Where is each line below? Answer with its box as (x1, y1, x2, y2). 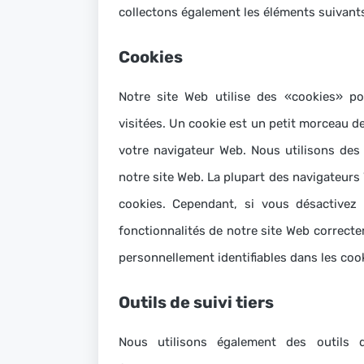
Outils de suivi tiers (118, 292, 274, 312)
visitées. (118, 116, 169, 131)
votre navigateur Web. (118, 143, 251, 158)
